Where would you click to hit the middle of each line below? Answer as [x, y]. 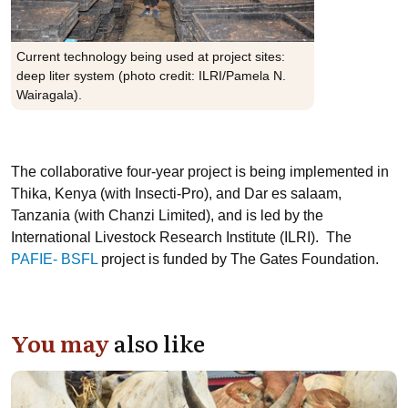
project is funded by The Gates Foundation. [240, 259]
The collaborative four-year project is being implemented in [200, 172]
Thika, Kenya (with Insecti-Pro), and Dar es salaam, [176, 194]
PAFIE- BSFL [54, 259]
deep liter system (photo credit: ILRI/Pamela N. [151, 76]
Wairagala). [49, 95]
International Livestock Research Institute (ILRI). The [181, 237]
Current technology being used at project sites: [151, 56]
